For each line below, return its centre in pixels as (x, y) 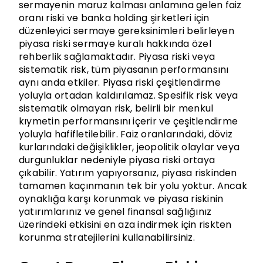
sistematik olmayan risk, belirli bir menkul (116, 108)
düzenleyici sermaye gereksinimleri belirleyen (126, 31)
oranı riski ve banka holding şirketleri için (114, 18)
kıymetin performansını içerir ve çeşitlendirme (128, 121)
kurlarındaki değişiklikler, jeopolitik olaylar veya (129, 147)
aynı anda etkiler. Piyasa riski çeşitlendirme (119, 82)
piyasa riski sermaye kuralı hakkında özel (115, 43)
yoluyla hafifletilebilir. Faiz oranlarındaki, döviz (126, 134)
